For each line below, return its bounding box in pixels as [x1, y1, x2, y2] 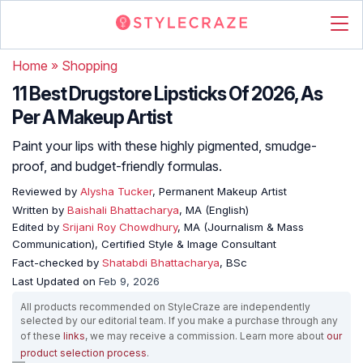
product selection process [20, 347, 147, 359]
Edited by [12, 220, 62, 233]
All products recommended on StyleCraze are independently [20, 301, 310, 313]
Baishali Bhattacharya [67, 203, 179, 216]
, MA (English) [179, 203, 249, 216]
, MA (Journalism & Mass [177, 220, 304, 233]
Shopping [62, 58, 117, 74]
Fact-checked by [12, 256, 102, 269]
